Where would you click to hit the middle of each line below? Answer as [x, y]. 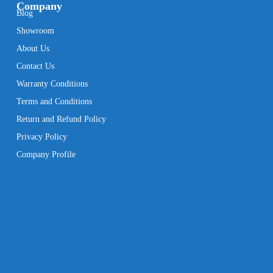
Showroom [35, 30]
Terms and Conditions [54, 101]
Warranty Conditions [52, 83]
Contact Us [35, 66]
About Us [33, 48]
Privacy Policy [41, 136]
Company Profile [46, 154]
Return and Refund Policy [61, 119]
